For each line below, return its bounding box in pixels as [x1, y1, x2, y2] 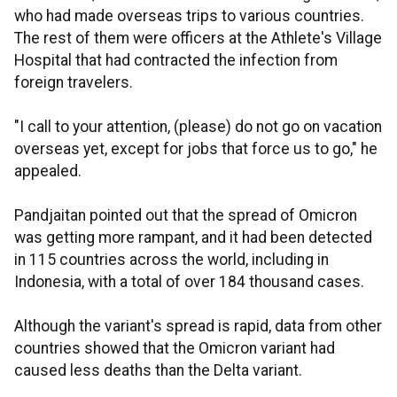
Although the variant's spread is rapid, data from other [14, 317, 382, 336]
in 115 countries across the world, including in [14, 251, 329, 269]
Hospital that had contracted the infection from [14, 51, 338, 70]
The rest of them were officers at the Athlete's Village [14, 29, 382, 48]
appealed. [14, 162, 82, 181]
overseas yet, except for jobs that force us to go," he [14, 140, 378, 159]
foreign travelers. [14, 74, 133, 92]
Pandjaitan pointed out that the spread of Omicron [14, 206, 357, 225]
